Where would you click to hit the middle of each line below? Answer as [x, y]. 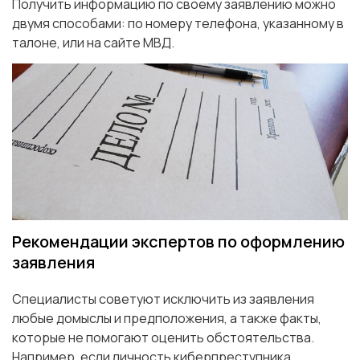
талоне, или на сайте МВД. [93, 43]
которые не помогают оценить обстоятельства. [163, 338]
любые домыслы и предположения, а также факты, [167, 319]
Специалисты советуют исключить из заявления [163, 299]
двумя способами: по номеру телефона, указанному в [178, 24]
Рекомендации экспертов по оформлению [178, 242]
